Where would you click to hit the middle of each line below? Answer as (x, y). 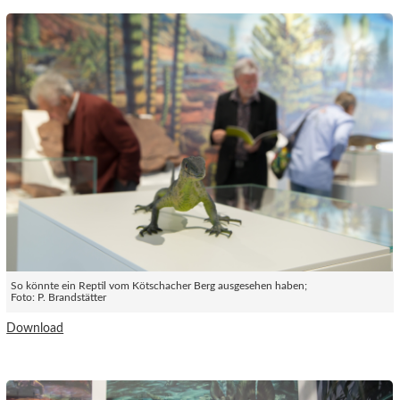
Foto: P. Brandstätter (59, 298)
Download (35, 329)
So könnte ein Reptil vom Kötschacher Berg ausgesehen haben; (159, 287)
